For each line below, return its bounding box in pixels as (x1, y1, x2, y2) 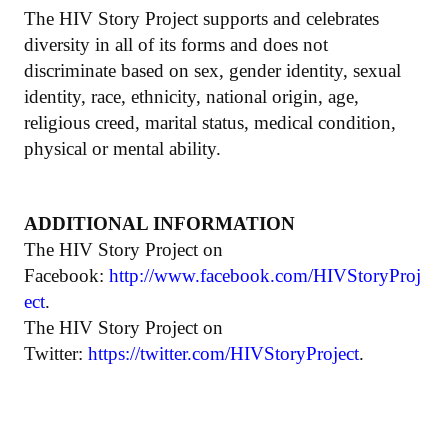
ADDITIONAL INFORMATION (24, 212, 295, 234)
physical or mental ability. (24, 137, 221, 159)
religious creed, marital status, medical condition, (24, 111, 396, 133)
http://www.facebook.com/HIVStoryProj (109, 264, 421, 286)
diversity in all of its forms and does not (24, 33, 328, 55)
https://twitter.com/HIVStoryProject (88, 342, 359, 364)
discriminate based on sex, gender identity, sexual (24, 59, 401, 81)
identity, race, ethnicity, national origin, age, (24, 85, 359, 107)
